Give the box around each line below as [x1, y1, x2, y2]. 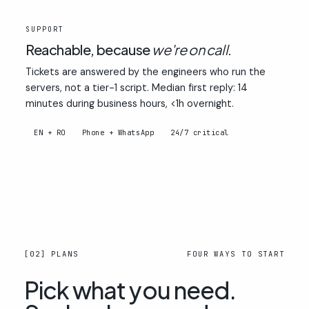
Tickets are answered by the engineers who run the [26, 65, 266, 78]
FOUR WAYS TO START [186, 248, 285, 259]
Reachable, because [26, 40, 152, 58]
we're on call [152, 40, 228, 58]
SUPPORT [26, 24, 64, 34]
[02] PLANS [24, 248, 79, 259]
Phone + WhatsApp [81, 127, 154, 137]
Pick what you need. [24, 275, 236, 305]
